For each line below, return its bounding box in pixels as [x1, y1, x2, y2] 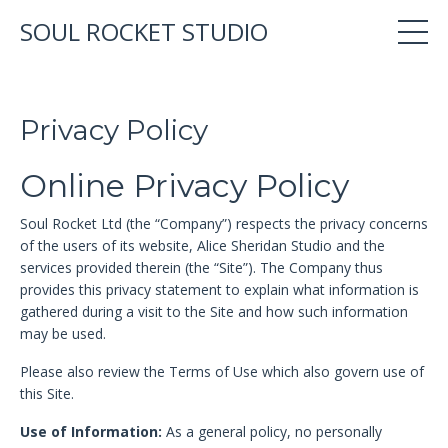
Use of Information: [20, 422, 162, 441]
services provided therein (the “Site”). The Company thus [20, 258, 383, 277]
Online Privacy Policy [20, 166, 349, 205]
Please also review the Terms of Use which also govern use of [20, 362, 424, 381]
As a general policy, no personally [162, 422, 382, 441]
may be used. [20, 324, 106, 343]
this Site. [20, 384, 74, 403]
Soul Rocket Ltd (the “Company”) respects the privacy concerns [20, 214, 428, 233]
